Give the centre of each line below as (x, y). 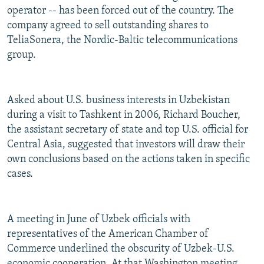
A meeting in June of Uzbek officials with (99, 220)
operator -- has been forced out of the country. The (121, 11)
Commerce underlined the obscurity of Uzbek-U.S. (121, 249)
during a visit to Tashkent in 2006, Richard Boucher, (124, 115)
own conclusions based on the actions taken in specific (128, 160)
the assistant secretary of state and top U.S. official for (128, 130)
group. (22, 55)
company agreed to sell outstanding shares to (108, 26)
